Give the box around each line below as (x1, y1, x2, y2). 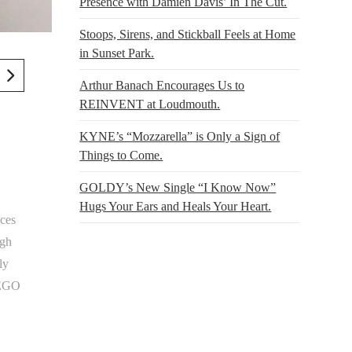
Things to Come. (79, 148, 163, 162)
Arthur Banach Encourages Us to (79, 78, 245, 92)
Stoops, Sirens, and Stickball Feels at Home (79, 27, 296, 41)
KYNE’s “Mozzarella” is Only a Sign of (79, 129, 280, 143)
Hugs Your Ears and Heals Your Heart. (79, 199, 272, 213)
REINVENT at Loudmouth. (79, 97, 221, 111)
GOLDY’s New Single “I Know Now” (79, 180, 277, 194)
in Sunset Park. (79, 46, 155, 60)
